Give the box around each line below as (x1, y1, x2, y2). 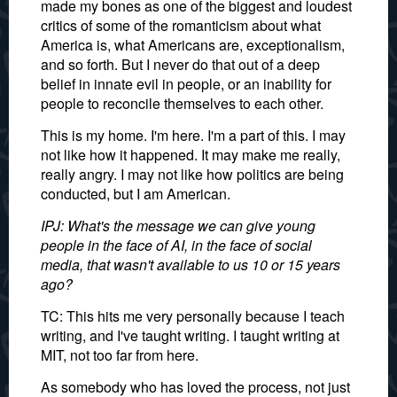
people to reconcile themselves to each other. (41, 93, 323, 113)
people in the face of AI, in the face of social (41, 235, 312, 255)
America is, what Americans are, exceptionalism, (41, 35, 345, 55)
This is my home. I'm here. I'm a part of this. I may (41, 125, 346, 145)
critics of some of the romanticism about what (41, 15, 321, 35)
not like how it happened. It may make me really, (41, 144, 340, 165)
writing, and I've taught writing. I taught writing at (41, 325, 339, 346)
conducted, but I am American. (41, 183, 230, 204)
